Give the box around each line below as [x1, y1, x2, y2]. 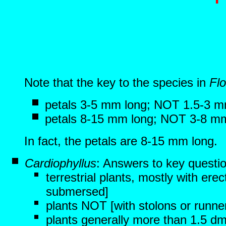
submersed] [46, 185, 108, 198]
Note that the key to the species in [24, 76, 209, 89]
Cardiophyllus [25, 156, 96, 170]
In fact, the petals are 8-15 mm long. [24, 134, 217, 148]
